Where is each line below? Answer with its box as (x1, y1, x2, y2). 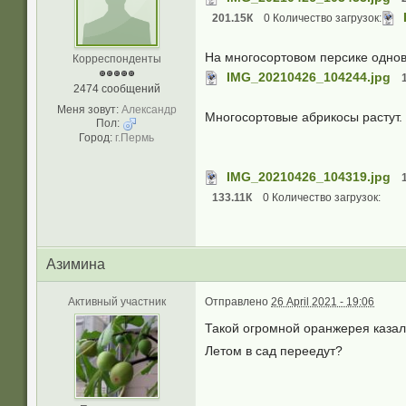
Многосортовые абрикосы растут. (205, 110, 402, 124)
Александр (121, 103, 177, 116)
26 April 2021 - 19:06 (271, 295, 374, 308)
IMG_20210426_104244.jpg (227, 70, 391, 84)
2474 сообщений (72, 82, 160, 95)
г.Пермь (115, 131, 154, 144)
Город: (79, 131, 112, 144)
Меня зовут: (56, 103, 119, 116)
